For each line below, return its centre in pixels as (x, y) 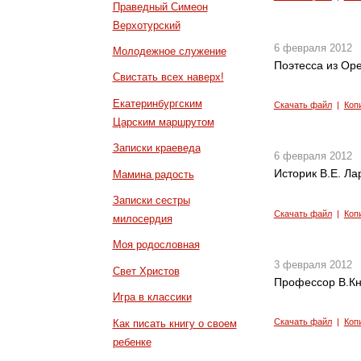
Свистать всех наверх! (168, 77)
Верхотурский (146, 25)
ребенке (132, 342)
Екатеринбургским (157, 103)
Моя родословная (156, 245)
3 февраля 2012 (313, 264)
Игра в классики (152, 297)
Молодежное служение (169, 51)
